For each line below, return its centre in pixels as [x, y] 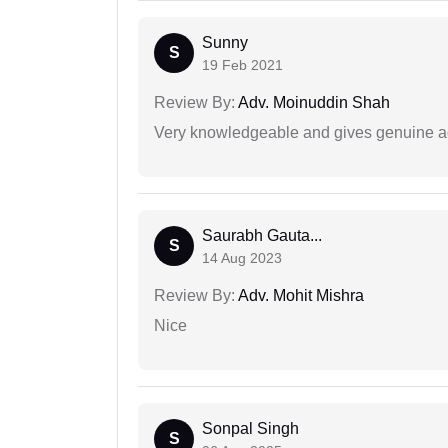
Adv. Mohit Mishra [299, 296]
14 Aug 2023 [242, 258]
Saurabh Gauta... [262, 236]
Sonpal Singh [250, 429]
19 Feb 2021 [242, 65]
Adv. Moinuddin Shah [312, 103]
